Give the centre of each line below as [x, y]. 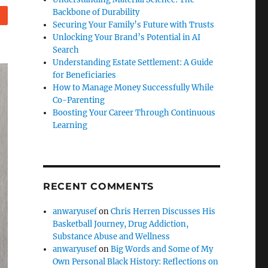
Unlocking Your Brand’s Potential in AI [127, 37]
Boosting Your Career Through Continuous [134, 113]
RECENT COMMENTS [98, 186]
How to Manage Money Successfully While [133, 88]
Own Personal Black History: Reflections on [136, 262]
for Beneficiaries [85, 75]
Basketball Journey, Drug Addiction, [121, 224]
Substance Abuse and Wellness [112, 237]
